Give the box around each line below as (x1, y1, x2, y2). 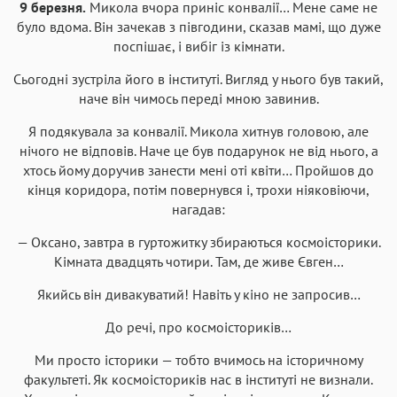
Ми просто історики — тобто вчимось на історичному (34, 350, 363, 369)
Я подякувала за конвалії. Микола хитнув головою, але (28, 121, 369, 140)
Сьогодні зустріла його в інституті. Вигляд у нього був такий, (13, 69, 384, 88)
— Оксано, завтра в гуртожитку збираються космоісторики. (16, 232, 381, 251)
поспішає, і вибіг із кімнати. (113, 36, 284, 55)
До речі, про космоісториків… (105, 317, 292, 336)
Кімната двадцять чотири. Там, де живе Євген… (53, 252, 344, 270)
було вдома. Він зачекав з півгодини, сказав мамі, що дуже (16, 17, 381, 35)
